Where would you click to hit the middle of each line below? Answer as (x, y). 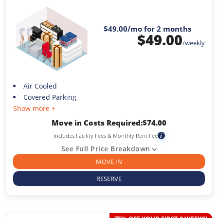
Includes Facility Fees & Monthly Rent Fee (105, 135)
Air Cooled (40, 86)
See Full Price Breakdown (106, 148)
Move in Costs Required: (97, 122)
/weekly (193, 43)
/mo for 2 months (159, 28)
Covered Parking (50, 97)
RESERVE (109, 178)
